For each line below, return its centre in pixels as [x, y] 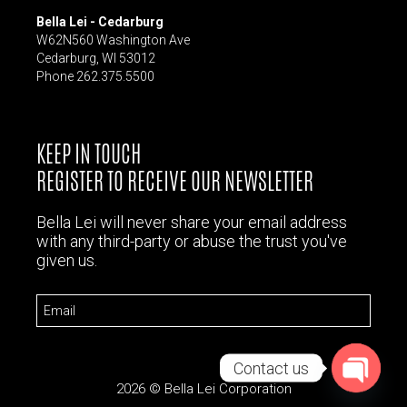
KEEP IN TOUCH [89, 153]
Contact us [271, 368]
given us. [67, 260]
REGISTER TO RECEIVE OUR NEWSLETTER [175, 180]
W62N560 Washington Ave [113, 40]
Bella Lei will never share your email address [192, 222]
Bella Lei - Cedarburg [100, 21]
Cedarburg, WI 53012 [96, 58]
